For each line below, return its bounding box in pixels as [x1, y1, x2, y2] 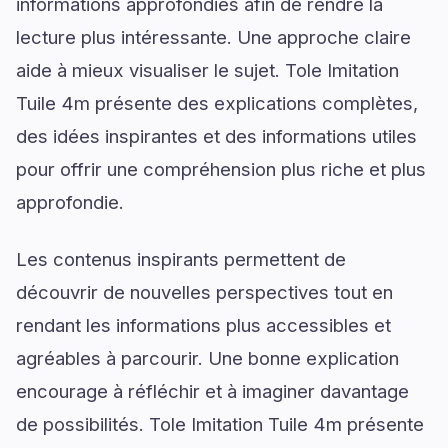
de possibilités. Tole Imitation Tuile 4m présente [16, 412, 424, 435]
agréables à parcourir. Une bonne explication [16, 346, 399, 369]
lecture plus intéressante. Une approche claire [16, 25, 411, 48]
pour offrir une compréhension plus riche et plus [16, 157, 426, 180]
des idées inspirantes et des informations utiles [16, 124, 417, 147]
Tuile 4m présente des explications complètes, [16, 91, 418, 114]
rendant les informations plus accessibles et [16, 313, 391, 336]
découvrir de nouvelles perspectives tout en [16, 280, 393, 303]
